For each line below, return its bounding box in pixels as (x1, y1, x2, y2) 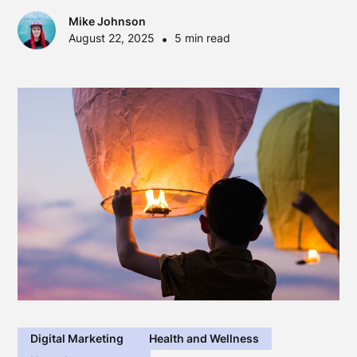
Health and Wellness (149, 331, 260, 346)
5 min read (175, 30, 231, 45)
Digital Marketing (30, 331, 124, 346)
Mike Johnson (69, 14, 147, 28)
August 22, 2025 (69, 30, 155, 45)
